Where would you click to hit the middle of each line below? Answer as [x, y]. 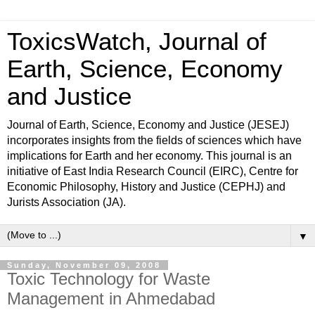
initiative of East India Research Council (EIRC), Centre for [153, 171]
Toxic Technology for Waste [109, 279]
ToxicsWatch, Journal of [137, 41]
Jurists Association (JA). [66, 202]
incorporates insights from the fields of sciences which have [154, 140]
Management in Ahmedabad [111, 298]
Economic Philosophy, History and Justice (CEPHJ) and [146, 187]
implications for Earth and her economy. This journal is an [149, 156]
